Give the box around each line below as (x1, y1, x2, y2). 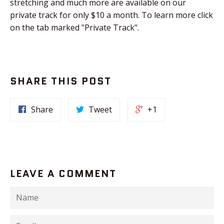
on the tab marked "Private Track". (10, 21, 139, 33)
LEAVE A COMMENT (10, 166, 116, 180)
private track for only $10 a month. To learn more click (10, 9, 213, 20)
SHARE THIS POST (10, 73, 111, 88)
